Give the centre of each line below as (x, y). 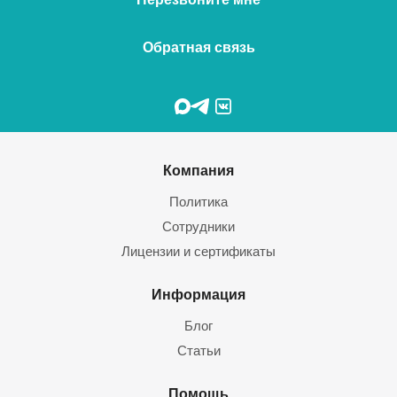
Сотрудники (198, 226)
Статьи (198, 350)
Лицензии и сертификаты (198, 251)
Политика (198, 202)
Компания (198, 170)
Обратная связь (198, 47)
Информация (198, 294)
